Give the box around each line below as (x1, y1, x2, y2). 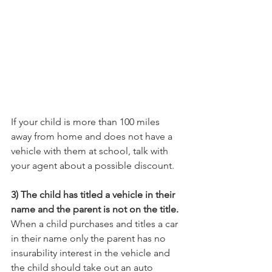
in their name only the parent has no (11, 232, 168, 244)
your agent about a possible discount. (11, 159, 174, 171)
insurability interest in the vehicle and (11, 246, 172, 259)
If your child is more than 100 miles (11, 115, 162, 127)
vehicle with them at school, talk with (11, 144, 171, 157)
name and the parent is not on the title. (11, 203, 178, 215)
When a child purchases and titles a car (11, 217, 180, 229)
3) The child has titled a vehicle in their (11, 188, 177, 200)
